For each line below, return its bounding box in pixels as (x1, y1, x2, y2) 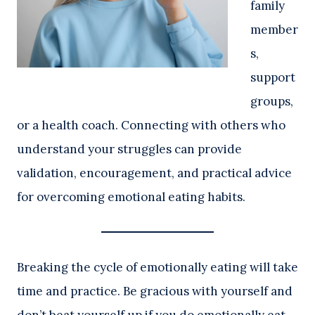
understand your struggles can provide (17, 141, 242, 157)
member (250, 22, 298, 38)
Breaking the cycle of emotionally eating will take (17, 259, 298, 276)
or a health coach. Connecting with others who (17, 117, 285, 134)
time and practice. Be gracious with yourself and (17, 283, 292, 300)
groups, (250, 94, 293, 110)
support (250, 70, 295, 86)
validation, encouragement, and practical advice (17, 165, 292, 181)
